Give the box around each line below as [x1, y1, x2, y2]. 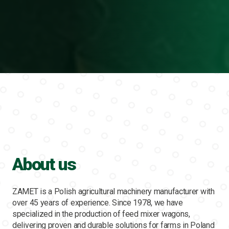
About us [12, 154, 76, 174]
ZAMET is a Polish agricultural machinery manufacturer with [12, 187, 215, 196]
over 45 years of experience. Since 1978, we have [12, 198, 183, 208]
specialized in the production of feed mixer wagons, [12, 209, 190, 219]
